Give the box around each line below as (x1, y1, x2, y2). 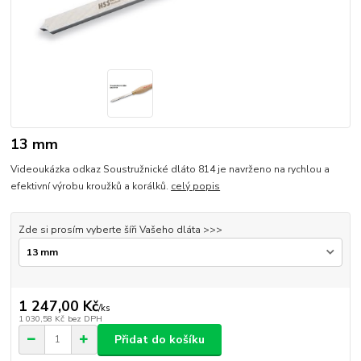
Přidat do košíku (114, 331, 205, 347)
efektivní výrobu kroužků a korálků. (10, 179, 172, 193)
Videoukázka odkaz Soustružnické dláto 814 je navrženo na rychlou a (10, 162, 330, 176)
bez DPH (67, 312, 102, 325)
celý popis (171, 179, 221, 193)
